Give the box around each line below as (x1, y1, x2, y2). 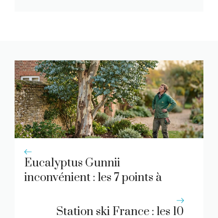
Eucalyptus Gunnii (24, 155, 120, 170)
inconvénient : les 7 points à (24, 170, 162, 185)
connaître (24, 184, 74, 200)
